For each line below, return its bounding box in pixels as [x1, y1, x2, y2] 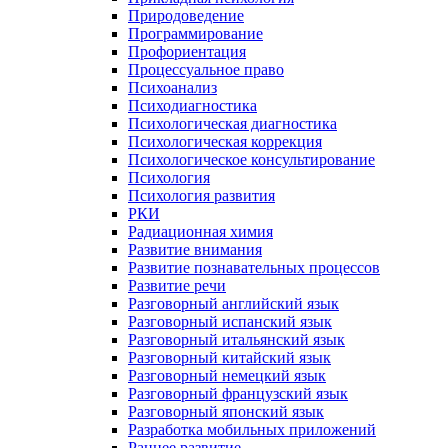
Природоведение [128, 6, 244, 24]
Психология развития [128, 186, 275, 204]
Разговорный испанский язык [128, 312, 332, 330]
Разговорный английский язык [128, 294, 339, 312]
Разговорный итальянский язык [128, 330, 345, 348]
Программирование [128, 24, 263, 42]
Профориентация [128, 42, 246, 60]
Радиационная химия [128, 222, 273, 240]
